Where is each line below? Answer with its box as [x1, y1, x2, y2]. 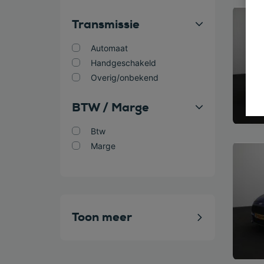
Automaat [91, 43, 128, 53]
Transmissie [72, 16, 140, 32]
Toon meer [72, 209, 132, 225]
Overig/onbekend [91, 72, 159, 82]
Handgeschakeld [91, 58, 156, 68]
